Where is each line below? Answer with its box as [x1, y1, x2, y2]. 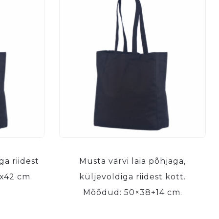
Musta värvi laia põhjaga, [79, 156, 186, 166]
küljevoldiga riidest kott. [79, 172, 186, 181]
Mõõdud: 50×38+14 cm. [83, 188, 182, 197]
